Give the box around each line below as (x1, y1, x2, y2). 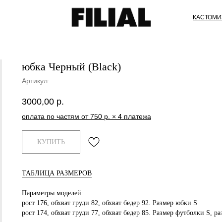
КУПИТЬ (37, 138, 65, 146)
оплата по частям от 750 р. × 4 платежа (22, 112, 151, 121)
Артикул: (22, 77, 50, 85)
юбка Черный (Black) (22, 60, 121, 73)
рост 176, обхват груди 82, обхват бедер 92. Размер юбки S (22, 199, 197, 207)
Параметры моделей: (22, 189, 83, 197)
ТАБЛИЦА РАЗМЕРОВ (22, 169, 92, 177)
